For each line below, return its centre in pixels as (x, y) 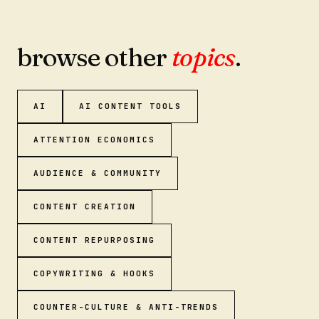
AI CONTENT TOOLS (130, 106)
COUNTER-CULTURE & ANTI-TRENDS (126, 307)
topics (203, 57)
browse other (95, 57)
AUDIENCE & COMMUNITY (98, 173)
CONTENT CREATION (85, 206)
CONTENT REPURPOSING (94, 240)
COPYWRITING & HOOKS (94, 273)
